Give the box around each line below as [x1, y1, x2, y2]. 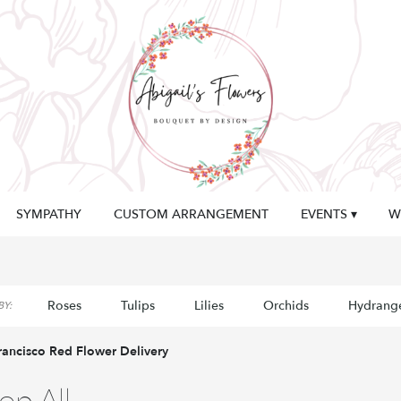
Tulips [120, 297, 155, 315]
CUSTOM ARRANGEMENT [114, 206, 269, 224]
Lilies [193, 297, 224, 315]
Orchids [262, 297, 309, 315]
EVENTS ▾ [300, 206, 357, 224]
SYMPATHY [16, 206, 82, 224]
